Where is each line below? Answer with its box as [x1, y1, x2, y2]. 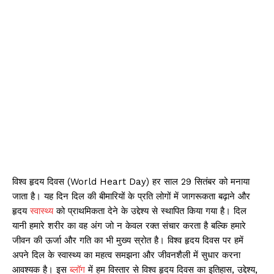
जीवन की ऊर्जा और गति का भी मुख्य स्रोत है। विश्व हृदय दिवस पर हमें [12, 235, 243, 246]
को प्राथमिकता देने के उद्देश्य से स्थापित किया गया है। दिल [53, 206, 246, 217]
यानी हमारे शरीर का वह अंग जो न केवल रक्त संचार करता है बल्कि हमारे [12, 220, 246, 232]
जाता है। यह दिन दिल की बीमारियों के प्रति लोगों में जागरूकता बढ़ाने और [12, 191, 250, 202]
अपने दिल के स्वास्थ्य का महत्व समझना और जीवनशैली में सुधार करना [12, 250, 240, 261]
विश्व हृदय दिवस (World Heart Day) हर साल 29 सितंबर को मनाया [12, 176, 250, 188]
